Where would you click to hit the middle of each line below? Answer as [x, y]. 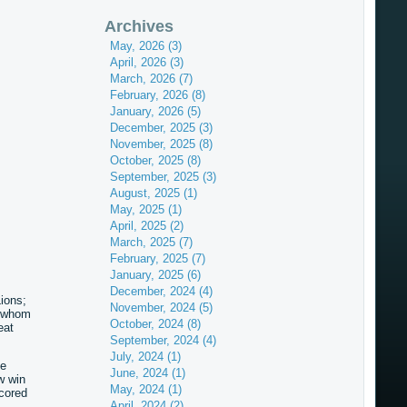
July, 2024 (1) [145, 357]
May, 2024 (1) [145, 389]
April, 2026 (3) [146, 62]
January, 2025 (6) [155, 275]
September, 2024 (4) [163, 340]
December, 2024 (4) [161, 291]
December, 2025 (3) [161, 128]
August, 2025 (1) [153, 193]
